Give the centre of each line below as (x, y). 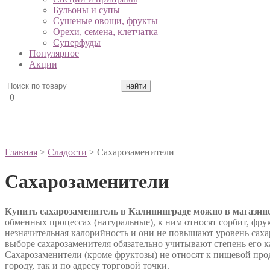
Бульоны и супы (86, 10)
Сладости (67, 152)
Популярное (54, 53)
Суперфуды (77, 42)
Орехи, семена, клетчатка (105, 32)
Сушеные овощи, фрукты (105, 21)
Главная (21, 152)
